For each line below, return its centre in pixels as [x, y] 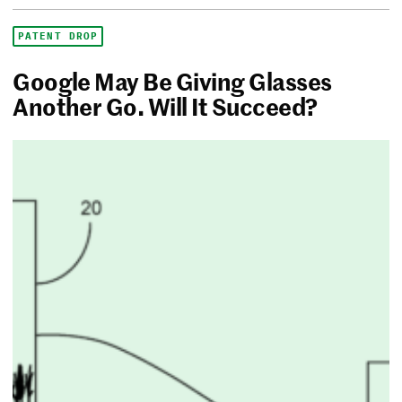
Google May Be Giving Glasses [172, 80]
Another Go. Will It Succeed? [165, 105]
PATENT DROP [58, 35]
